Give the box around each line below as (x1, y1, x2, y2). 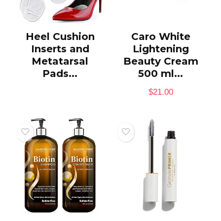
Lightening (132, 42, 189, 55)
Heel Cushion (25, 30, 95, 42)
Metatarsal (32, 55, 89, 67)
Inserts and (31, 42, 89, 55)
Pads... (42, 67, 78, 79)
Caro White (131, 30, 190, 42)
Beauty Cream (123, 55, 198, 67)
